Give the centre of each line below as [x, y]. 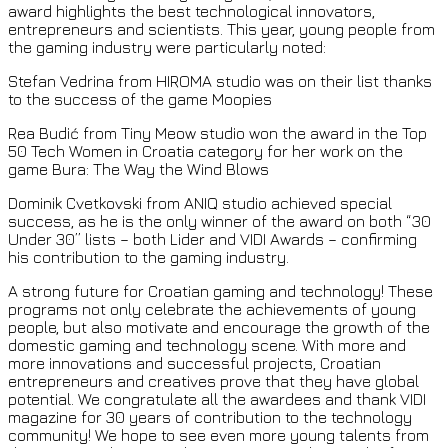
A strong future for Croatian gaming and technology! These [220, 291]
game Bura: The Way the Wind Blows [138, 169]
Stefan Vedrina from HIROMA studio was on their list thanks [220, 81]
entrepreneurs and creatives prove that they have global [213, 381]
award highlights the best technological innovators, [191, 11]
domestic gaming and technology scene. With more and [207, 345]
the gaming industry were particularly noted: [167, 47]
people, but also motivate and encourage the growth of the [219, 327]
